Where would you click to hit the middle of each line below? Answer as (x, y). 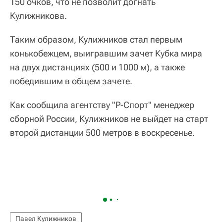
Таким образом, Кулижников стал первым (96, 39)
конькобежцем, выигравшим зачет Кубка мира (106, 53)
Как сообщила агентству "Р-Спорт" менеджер (102, 105)
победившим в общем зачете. (71, 81)
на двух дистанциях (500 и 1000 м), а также (97, 67)
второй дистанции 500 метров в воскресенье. (102, 132)
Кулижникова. (38, 15)
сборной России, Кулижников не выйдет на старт (109, 118)
